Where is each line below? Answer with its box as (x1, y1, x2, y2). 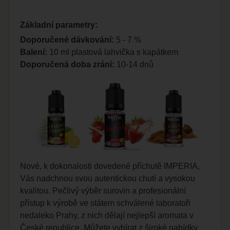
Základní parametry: (20, 21, 98, 30)
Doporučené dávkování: (20, 35, 114, 45)
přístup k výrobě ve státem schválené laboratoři (20, 199, 191, 208)
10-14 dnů (114, 60, 154, 69)
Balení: (20, 48, 48, 57)
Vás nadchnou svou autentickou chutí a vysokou (20, 174, 196, 183)
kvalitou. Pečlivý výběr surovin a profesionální (20, 186, 186, 196)
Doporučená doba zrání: (20, 60, 115, 69)
